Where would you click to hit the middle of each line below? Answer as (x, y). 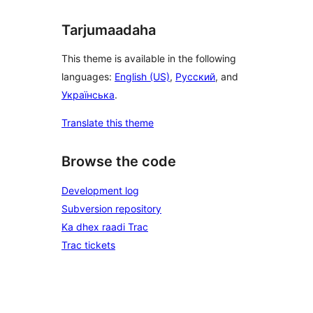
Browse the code (119, 162)
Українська (88, 95)
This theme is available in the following (149, 59)
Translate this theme (108, 123)
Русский (195, 77)
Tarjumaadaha (109, 30)
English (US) (142, 77)
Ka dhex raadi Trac (105, 227)
